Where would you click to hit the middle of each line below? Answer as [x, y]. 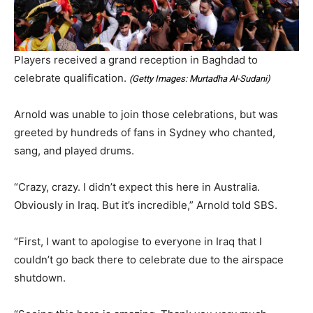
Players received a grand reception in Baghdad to [136, 59]
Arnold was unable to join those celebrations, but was [146, 114]
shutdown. [40, 277]
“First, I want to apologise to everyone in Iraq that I [138, 241]
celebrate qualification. [72, 78]
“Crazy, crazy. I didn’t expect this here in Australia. [137, 187]
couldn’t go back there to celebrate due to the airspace [149, 259]
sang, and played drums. [74, 150]
